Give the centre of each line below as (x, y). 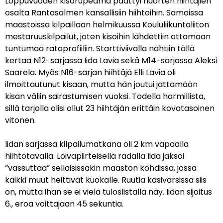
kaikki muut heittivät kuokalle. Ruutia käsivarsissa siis (106, 180)
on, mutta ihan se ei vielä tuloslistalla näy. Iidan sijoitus (109, 192)
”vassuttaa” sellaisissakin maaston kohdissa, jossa (101, 168)
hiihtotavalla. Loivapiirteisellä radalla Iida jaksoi (95, 156)
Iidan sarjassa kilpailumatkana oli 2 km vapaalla (97, 144)
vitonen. (20, 120)
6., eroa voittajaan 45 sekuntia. (64, 204)
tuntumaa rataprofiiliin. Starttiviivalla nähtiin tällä (100, 49)
